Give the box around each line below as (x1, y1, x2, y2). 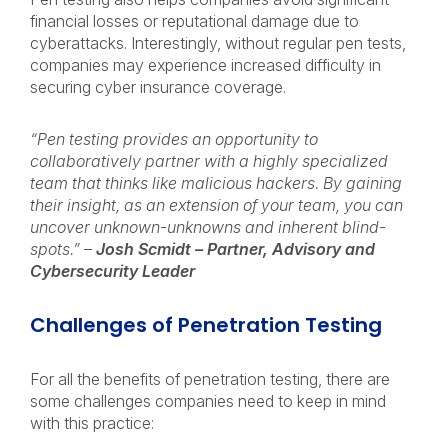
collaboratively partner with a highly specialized (30, 151, 388, 171)
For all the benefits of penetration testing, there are (30, 369, 390, 389)
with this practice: (30, 413, 162, 433)
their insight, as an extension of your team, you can (30, 195, 403, 215)
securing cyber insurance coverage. (30, 77, 294, 97)
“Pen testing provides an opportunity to (30, 129, 318, 149)
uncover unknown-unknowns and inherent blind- (30, 217, 386, 237)
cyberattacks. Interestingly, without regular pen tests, (30, 33, 406, 53)
